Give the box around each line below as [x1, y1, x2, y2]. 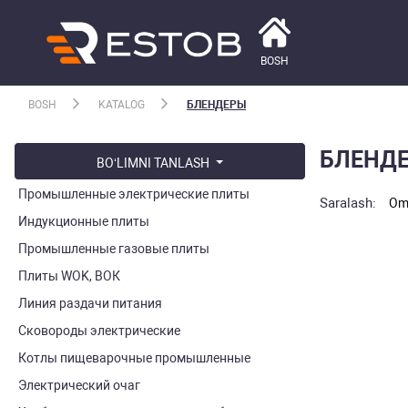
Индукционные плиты [18, 214, 149, 229]
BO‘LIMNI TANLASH [97, 156, 213, 170]
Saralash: [320, 194, 376, 211]
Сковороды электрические [18, 323, 180, 338]
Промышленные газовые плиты [18, 241, 209, 256]
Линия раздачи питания [18, 296, 162, 311]
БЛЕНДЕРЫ [187, 98, 246, 111]
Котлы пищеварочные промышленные [18, 351, 250, 365]
